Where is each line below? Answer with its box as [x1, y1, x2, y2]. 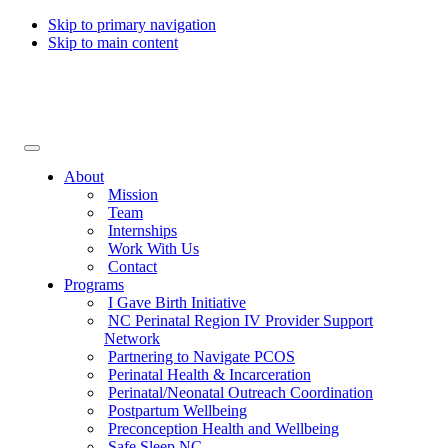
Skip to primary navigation [48, 16, 216, 33]
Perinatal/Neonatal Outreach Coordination [108, 384, 373, 401]
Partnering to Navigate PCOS [108, 348, 295, 365]
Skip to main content [48, 34, 178, 51]
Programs [64, 276, 124, 293]
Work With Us [108, 240, 199, 257]
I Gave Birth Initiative [108, 294, 246, 311]
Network [104, 330, 160, 347]
